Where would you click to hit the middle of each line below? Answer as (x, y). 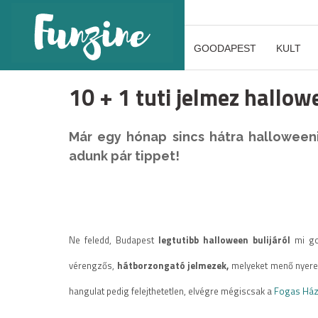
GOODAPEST (225, 48)
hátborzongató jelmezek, (173, 266)
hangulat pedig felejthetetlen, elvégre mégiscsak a (171, 291)
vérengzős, (93, 266)
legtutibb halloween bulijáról (224, 240)
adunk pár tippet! (124, 156)
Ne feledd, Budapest (114, 240)
